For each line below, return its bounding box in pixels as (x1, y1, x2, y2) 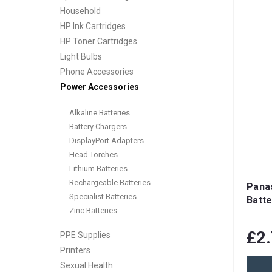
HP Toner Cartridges (60, 36, 137, 46)
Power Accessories (60, 82, 139, 92)
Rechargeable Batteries (69, 177, 151, 187)
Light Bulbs (60, 52, 102, 61)
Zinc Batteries (69, 205, 117, 215)
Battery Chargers (69, 121, 127, 131)
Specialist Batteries (69, 191, 137, 201)
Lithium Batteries (69, 163, 127, 173)
